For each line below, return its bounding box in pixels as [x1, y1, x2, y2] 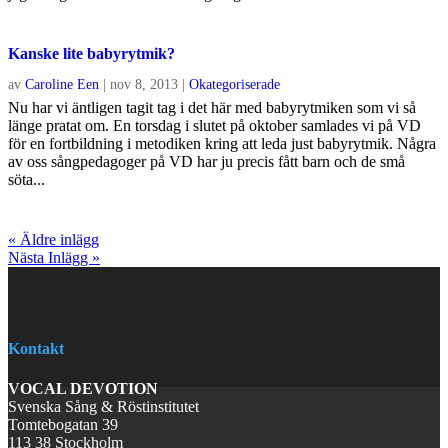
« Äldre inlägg [8, 231, 99, 249]
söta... [8, 171, 45, 189]
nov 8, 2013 [110, 77, 178, 93]
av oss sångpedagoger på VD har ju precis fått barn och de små [8, 153, 405, 171]
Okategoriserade [189, 77, 280, 93]
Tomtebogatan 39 [8, 415, 118, 433]
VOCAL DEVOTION [8, 379, 158, 397]
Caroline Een [25, 77, 99, 93]
